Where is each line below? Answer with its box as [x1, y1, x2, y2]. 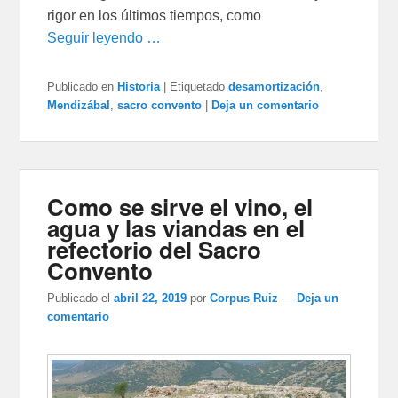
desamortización [228, 80, 321, 94]
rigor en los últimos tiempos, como [47, 8, 262, 24]
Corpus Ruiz [210, 291, 279, 305]
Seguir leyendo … [47, 30, 162, 46]
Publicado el [47, 291, 111, 305]
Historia [117, 80, 161, 94]
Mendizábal [47, 99, 111, 113]
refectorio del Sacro [47, 233, 262, 267]
